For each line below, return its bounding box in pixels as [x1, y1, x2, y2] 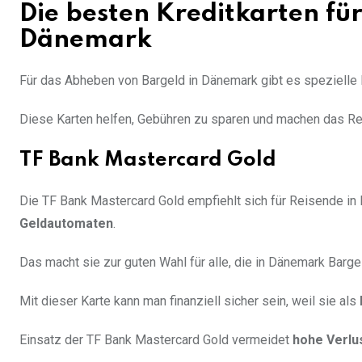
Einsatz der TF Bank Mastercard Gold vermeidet [19, 332, 293, 348]
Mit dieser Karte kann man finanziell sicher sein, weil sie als [19, 293, 360, 309]
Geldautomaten [19, 216, 113, 232]
